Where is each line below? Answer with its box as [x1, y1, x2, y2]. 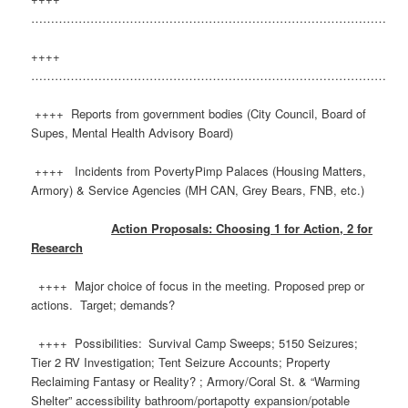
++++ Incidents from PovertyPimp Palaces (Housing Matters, [31, 162, 367, 180]
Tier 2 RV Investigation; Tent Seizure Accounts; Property [31, 353, 331, 372]
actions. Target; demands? [31, 296, 176, 314]
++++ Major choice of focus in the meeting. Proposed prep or [31, 277, 365, 295]
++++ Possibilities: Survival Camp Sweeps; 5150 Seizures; [31, 334, 362, 352]
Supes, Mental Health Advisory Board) [31, 123, 234, 141]
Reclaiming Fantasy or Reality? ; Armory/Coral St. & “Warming [31, 372, 361, 391]
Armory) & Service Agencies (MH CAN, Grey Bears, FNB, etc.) [31, 181, 365, 199]
